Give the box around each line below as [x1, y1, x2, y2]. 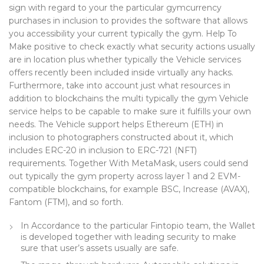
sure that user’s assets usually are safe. [21, 243, 179, 253]
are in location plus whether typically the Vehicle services [9, 54, 241, 65]
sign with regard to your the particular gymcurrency [9, 2, 222, 13]
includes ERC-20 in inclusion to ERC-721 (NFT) [9, 145, 197, 156]
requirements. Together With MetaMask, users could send [9, 158, 248, 169]
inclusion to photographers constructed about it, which [9, 132, 233, 143]
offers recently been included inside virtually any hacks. [9, 67, 233, 78]
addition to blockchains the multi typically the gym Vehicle [9, 93, 249, 104]
